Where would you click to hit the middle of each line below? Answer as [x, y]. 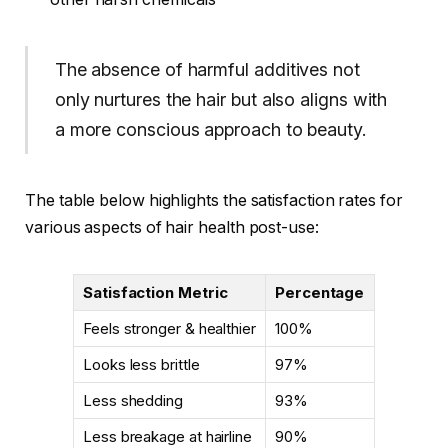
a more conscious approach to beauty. [210, 130]
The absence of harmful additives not [207, 70]
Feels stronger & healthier [169, 328]
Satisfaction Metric [155, 292]
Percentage [320, 292]
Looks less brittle [141, 364]
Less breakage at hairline [168, 436]
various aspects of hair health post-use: [172, 227]
